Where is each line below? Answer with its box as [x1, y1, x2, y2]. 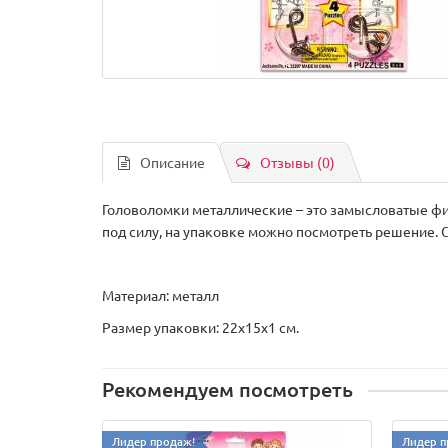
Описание [140, 153, 205, 171]
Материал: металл [102, 286, 219, 304]
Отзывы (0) [260, 153, 335, 171]
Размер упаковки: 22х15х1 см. [102, 318, 299, 336]
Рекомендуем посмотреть [102, 376, 353, 402]
